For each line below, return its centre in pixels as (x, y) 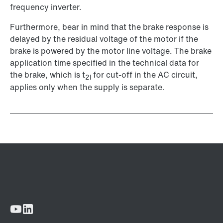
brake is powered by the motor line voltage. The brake (111, 51)
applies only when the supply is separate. (87, 87)
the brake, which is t (48, 75)
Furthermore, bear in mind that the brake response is (109, 27)
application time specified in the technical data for (105, 63)
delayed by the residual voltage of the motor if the (104, 39)
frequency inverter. (46, 7)
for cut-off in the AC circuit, (144, 75)
